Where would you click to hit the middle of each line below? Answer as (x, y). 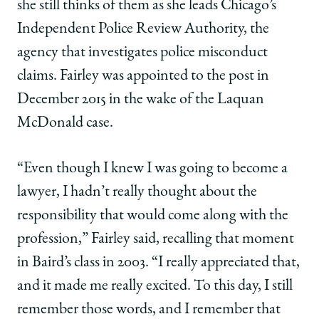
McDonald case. (65, 124)
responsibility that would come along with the (153, 215)
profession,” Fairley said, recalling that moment (156, 239)
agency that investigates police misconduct (142, 53)
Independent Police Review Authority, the (143, 30)
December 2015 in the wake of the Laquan (141, 100)
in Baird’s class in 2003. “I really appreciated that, (158, 262)
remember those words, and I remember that (149, 309)
